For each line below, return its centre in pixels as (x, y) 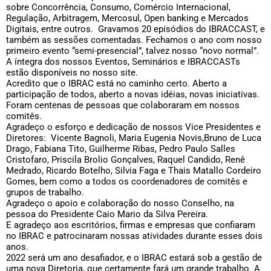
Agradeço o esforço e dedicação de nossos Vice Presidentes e (133, 127)
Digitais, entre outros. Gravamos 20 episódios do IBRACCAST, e (135, 29)
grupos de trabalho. (45, 193)
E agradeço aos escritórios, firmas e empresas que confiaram (131, 225)
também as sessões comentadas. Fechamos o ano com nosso (134, 40)
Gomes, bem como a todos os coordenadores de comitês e (127, 182)
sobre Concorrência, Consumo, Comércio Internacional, (118, 8)
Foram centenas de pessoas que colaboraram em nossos (123, 106)
